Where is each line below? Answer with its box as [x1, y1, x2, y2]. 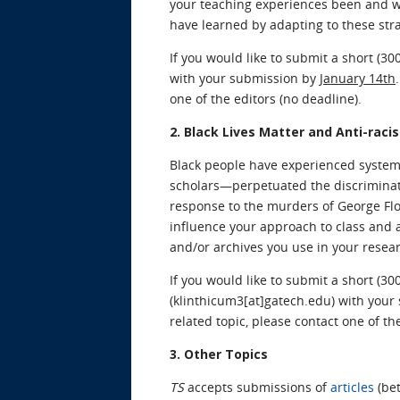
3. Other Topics [170, 345, 268, 362]
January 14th [320, 69, 396, 87]
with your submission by [170, 69, 320, 87]
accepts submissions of [184, 378, 330, 396]
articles [330, 378, 374, 396]
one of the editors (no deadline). [170, 89, 362, 107]
